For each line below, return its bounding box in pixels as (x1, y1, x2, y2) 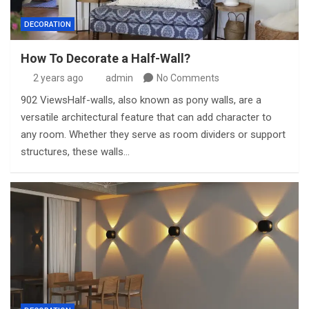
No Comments (157, 72, 219, 83)
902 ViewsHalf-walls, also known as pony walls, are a (21, 94, 261, 106)
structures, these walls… (21, 146, 130, 158)
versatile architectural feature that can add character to (21, 111, 272, 123)
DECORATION (24, 20, 71, 29)
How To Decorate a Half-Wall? (21, 51, 190, 66)
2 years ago (32, 72, 83, 83)
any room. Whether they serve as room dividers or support (21, 128, 286, 141)
